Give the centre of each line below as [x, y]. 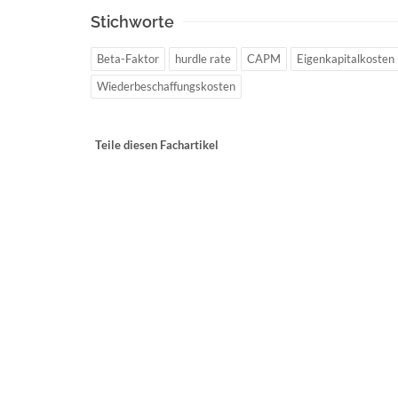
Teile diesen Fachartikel [157, 145]
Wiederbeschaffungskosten [166, 86]
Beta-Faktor [128, 59]
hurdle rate [203, 59]
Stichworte [132, 22]
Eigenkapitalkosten [346, 59]
